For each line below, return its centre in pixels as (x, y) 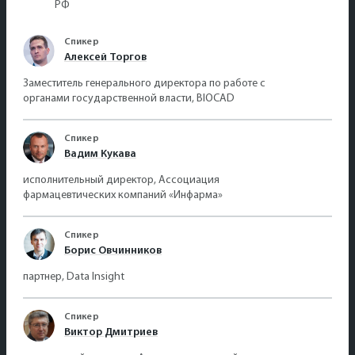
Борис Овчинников (113, 250)
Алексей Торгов (105, 57)
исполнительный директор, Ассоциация (121, 180)
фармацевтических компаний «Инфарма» (123, 195)
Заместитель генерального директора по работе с (144, 83)
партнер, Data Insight (74, 277)
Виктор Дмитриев (111, 332)
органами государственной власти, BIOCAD (129, 98)
